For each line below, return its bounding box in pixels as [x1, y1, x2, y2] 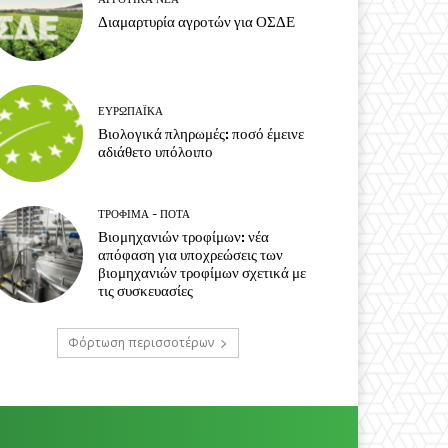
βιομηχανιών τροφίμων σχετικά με [98, 264, 307, 283]
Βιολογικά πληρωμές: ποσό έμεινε [98, 125, 305, 144]
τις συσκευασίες [98, 282, 194, 301]
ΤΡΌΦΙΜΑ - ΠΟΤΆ [98, 208, 191, 222]
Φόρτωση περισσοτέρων [68, 334, 214, 352]
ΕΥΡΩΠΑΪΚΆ [98, 105, 164, 119]
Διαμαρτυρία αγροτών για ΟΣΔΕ [98, 12, 296, 31]
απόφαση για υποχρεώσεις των [98, 246, 284, 265]
